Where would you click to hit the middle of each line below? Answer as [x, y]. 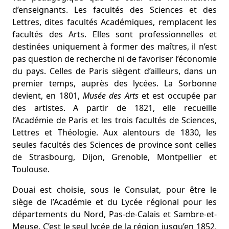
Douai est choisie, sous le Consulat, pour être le [114, 190]
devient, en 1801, [48, 96]
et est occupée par [178, 96]
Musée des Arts [111, 96]
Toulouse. [31, 169]
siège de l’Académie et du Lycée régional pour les [114, 202]
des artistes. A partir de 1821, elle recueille [114, 108]
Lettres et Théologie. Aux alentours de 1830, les [114, 132]
